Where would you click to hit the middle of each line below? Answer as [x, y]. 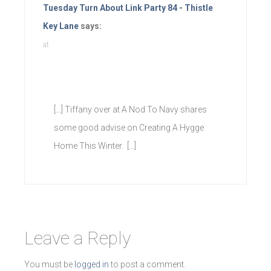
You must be [49, 264]
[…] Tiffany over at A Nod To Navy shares [130, 109]
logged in [92, 264]
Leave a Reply [77, 238]
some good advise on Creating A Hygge [129, 127]
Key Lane [61, 26]
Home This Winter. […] [95, 145]
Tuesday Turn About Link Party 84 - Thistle [128, 8]
